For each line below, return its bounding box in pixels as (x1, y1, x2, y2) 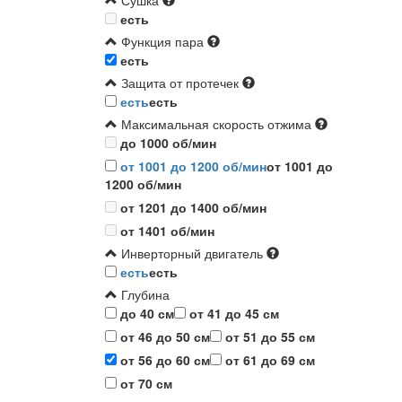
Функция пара (118, 32, 204, 51)
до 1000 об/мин (120, 134, 216, 153)
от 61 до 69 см (222, 351, 315, 370)
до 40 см (117, 304, 174, 323)
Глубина (118, 285, 170, 304)
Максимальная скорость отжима (118, 115, 311, 134)
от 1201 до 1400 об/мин (120, 198, 267, 217)
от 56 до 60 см (117, 351, 210, 370)
